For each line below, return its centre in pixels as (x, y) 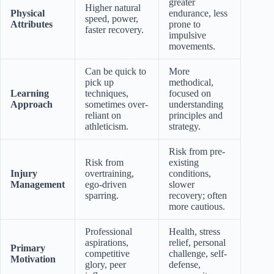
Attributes (31, 24)
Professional (109, 232)
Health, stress (194, 232)
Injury (24, 174)
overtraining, (109, 174)
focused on (190, 94)
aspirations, (107, 243)
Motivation (33, 259)
